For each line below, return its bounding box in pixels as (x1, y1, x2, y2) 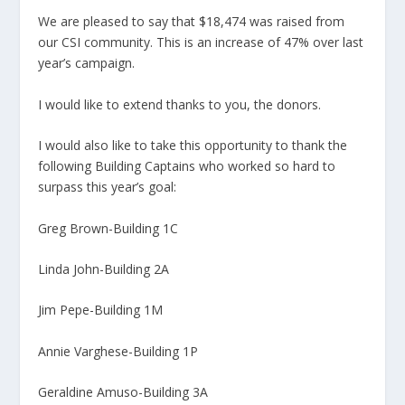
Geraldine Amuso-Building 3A (38, 383, 209, 401)
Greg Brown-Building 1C (38, 219, 179, 237)
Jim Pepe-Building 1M (38, 301, 164, 319)
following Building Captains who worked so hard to (38, 157, 336, 175)
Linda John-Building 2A (38, 259, 170, 278)
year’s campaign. (38, 54, 136, 72)
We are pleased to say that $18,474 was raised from (38, 13, 345, 31)
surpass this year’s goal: (38, 178, 181, 196)
